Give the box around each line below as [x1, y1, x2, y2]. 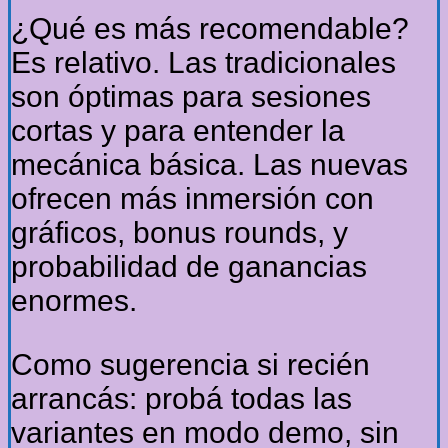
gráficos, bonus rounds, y [11, 216, 348, 250]
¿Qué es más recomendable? [11, 12, 409, 46]
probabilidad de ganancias [11, 250, 367, 284]
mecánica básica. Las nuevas [11, 148, 408, 182]
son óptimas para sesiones [11, 80, 371, 114]
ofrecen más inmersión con [11, 182, 374, 216]
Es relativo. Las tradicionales [11, 46, 396, 80]
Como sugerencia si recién [11, 348, 370, 382]
